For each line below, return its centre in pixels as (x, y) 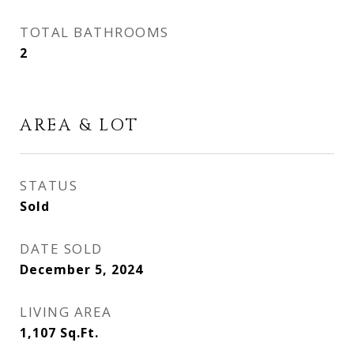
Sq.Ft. (79, 333)
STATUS (49, 185)
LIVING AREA (66, 312)
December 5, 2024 (81, 269)
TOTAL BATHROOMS (94, 32)
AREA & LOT (79, 126)
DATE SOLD (61, 249)
